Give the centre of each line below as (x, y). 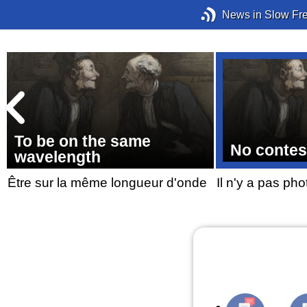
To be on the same (83, 141)
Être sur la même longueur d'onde (108, 183)
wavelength (58, 157)
